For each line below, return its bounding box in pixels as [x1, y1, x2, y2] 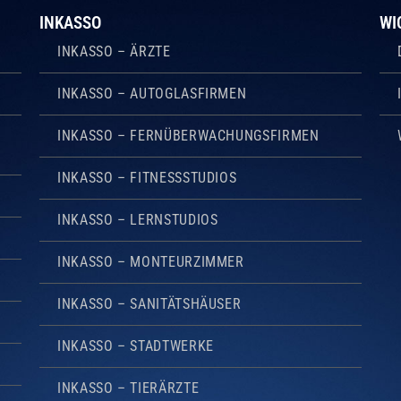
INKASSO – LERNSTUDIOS [57, 210, 218, 228]
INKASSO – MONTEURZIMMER [57, 252, 244, 270]
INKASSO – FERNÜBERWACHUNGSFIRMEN [57, 126, 320, 144]
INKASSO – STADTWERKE [57, 337, 214, 354]
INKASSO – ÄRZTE [57, 42, 171, 60]
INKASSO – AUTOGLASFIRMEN [57, 84, 247, 102]
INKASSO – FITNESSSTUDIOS [57, 168, 237, 186]
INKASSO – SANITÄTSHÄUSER [57, 294, 242, 312]
